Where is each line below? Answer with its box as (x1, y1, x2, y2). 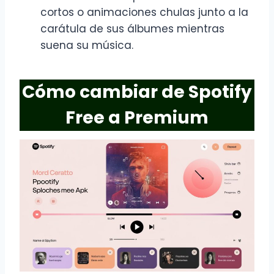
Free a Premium (65, 106, 209, 130)
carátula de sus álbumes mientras (40, 21, 224, 37)
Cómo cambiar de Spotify (22, 80, 252, 105)
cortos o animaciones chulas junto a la (40, 5, 248, 20)
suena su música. (40, 38, 133, 53)
